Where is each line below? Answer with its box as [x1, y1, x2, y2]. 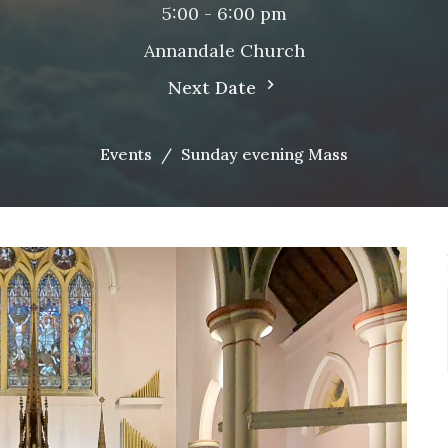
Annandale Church [143, 39, 305, 62]
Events [100, 144, 152, 164]
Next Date [168, 76, 261, 99]
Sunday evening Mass [181, 144, 348, 164]
